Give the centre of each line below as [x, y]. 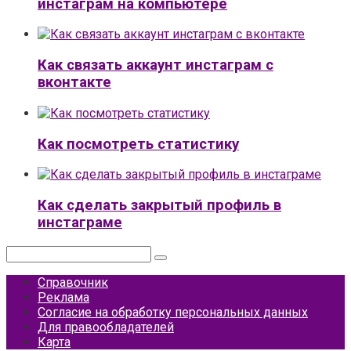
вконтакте [74, 83]
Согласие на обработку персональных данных [173, 312]
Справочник [73, 282]
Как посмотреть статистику [138, 144]
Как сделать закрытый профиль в [159, 205]
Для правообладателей [106, 327]
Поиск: [25, 252]
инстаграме [80, 222]
